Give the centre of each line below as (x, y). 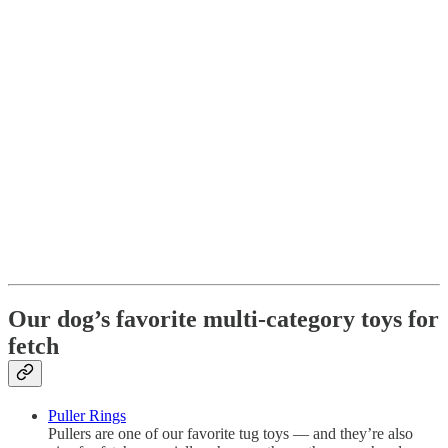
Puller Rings (87, 416)
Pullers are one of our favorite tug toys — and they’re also (230, 434)
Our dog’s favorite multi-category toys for (223, 319)
